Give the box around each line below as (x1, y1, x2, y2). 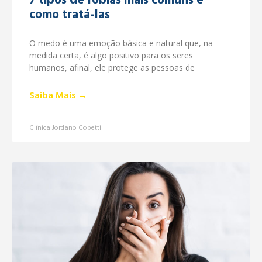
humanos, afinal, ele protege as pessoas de (29, 62, 195, 74)
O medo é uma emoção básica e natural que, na (29, 37, 213, 49)
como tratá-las (29, 5, 110, 25)
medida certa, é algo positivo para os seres (29, 50, 193, 61)
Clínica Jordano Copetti (29, 122, 101, 135)
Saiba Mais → (29, 88, 87, 104)
